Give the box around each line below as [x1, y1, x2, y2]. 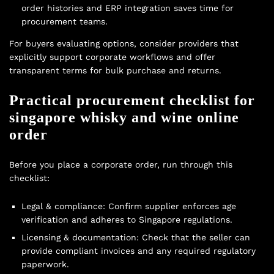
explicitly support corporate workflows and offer [9, 52, 215, 62]
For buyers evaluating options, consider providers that [9, 39, 239, 49]
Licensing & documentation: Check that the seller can [21, 232, 250, 242]
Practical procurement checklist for [9, 92, 255, 109]
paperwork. [21, 259, 69, 269]
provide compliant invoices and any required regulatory [21, 245, 256, 256]
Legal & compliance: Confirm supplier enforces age [21, 201, 236, 211]
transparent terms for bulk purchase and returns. [9, 65, 221, 76]
